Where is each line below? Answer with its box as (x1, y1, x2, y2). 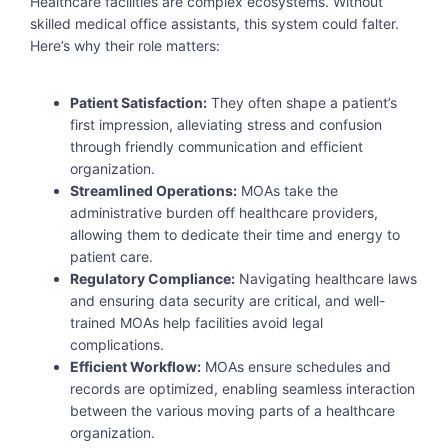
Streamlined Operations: (70, 181, 237, 199)
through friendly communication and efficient (70, 137, 363, 155)
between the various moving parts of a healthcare (70, 401, 395, 419)
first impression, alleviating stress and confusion (70, 115, 382, 133)
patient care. (70, 247, 153, 265)
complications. (70, 335, 164, 353)
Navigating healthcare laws (235, 269, 417, 287)
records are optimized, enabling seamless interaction (70, 379, 415, 397)
